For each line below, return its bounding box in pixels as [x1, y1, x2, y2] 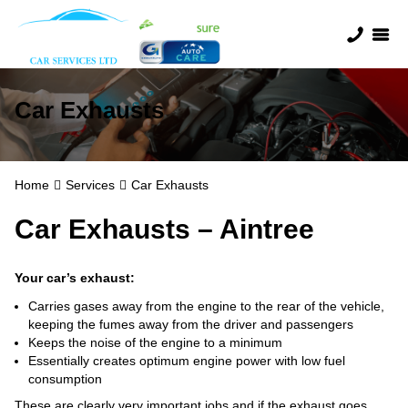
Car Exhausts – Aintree [15, 214, 314, 244]
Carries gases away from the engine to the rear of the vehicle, [28, 299, 384, 313]
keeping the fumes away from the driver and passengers [28, 317, 353, 331]
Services [66, 178, 115, 192]
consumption [28, 372, 102, 386]
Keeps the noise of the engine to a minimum [28, 335, 282, 350]
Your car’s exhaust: [15, 270, 135, 285]
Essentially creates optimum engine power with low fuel [28, 353, 345, 368]
